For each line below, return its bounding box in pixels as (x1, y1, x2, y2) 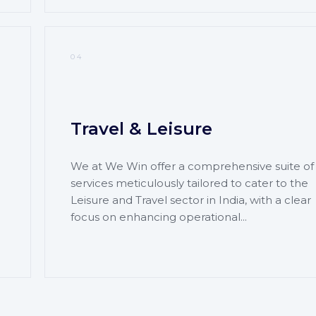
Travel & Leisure (71, 118, 213, 139)
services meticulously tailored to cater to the (71, 176, 309, 190)
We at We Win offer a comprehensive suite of (71, 159, 315, 173)
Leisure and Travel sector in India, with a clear (71, 193, 312, 207)
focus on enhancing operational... (71, 209, 248, 224)
